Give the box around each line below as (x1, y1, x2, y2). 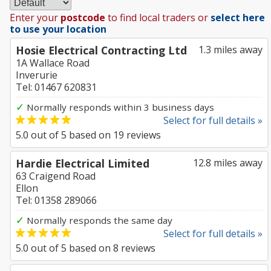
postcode (60, 11, 105, 24)
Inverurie (16, 68, 57, 82)
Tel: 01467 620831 (16, 80, 97, 94)
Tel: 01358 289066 (16, 194, 97, 207)
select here (211, 11, 265, 24)
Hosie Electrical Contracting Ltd (16, 43, 187, 57)
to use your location (10, 22, 106, 36)
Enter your (10, 11, 60, 24)
